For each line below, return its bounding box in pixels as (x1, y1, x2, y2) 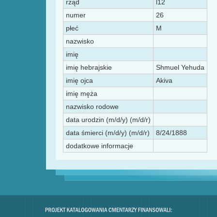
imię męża (66, 90, 97, 98)
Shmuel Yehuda (156, 63, 204, 72)
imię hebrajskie (66, 63, 112, 72)
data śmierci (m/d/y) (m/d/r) (66, 129, 150, 137)
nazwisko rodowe (66, 103, 119, 111)
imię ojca (66, 77, 93, 85)
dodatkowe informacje (66, 142, 133, 150)
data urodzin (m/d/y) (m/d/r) (66, 116, 151, 124)
